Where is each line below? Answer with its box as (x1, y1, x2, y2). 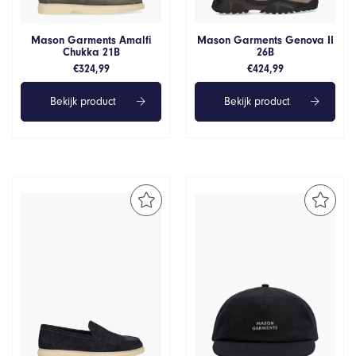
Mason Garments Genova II (196, 33, 334, 48)
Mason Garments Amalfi (31, 33, 151, 48)
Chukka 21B (62, 45, 120, 60)
